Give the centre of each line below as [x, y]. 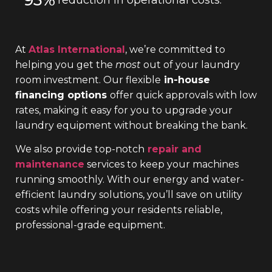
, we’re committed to [175, 49]
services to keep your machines [161, 165]
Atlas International [77, 49]
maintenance [50, 165]
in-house [185, 80]
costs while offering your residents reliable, [119, 210]
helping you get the [65, 64]
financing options [63, 95]
